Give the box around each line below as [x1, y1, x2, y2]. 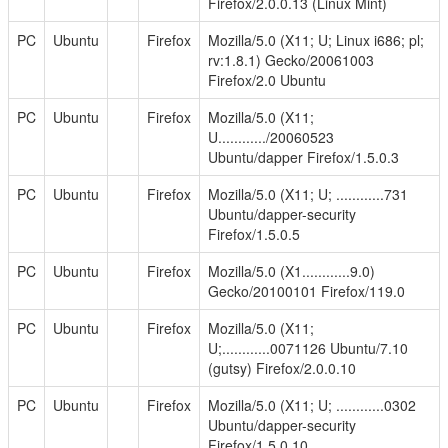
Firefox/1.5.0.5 [208, 224, 300, 244]
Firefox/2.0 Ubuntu [208, 70, 326, 90]
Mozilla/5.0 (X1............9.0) [208, 261, 375, 281]
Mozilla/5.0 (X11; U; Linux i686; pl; [208, 30, 424, 50]
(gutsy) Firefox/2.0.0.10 [208, 358, 356, 378]
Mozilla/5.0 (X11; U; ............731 [208, 184, 408, 204]
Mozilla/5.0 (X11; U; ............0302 [208, 395, 416, 415]
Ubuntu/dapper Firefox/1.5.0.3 [208, 147, 399, 167]
